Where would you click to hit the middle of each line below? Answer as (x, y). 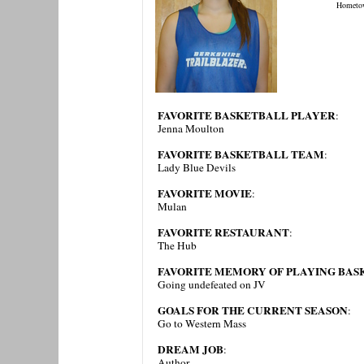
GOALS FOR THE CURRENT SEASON (252, 310)
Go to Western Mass (201, 323)
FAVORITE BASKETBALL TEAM (240, 154)
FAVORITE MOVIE (204, 193)
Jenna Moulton (191, 128)
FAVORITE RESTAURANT (223, 232)
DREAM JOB (190, 349)
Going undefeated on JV (211, 284)
